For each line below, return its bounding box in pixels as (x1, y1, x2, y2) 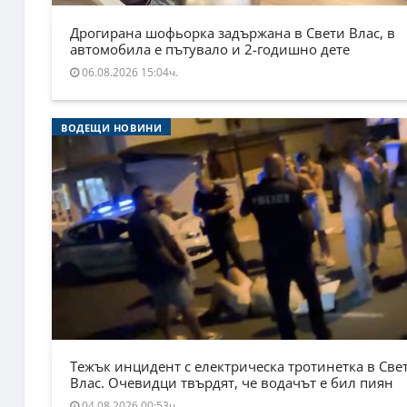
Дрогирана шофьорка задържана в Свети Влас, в (70, 23, 395, 42)
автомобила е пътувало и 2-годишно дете (70, 39, 350, 58)
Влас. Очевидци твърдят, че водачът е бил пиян (70, 373, 393, 392)
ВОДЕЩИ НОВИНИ (61, 120, 163, 134)
